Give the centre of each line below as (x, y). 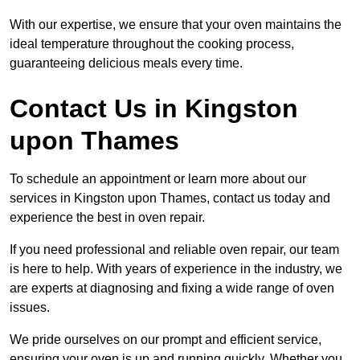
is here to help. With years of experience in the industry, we (176, 269)
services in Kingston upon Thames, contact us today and (170, 198)
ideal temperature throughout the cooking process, (152, 44)
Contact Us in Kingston (154, 109)
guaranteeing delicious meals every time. (126, 63)
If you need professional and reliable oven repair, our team (174, 250)
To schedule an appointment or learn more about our (158, 179)
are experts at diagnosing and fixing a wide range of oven (172, 288)
